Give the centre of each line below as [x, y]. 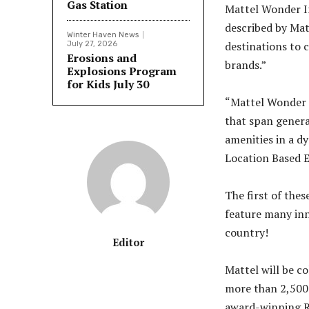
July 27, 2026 [92, 43]
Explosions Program [122, 71]
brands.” [246, 64]
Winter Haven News [103, 34]
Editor [128, 242]
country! [247, 232]
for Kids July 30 [108, 84]
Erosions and [102, 58]
